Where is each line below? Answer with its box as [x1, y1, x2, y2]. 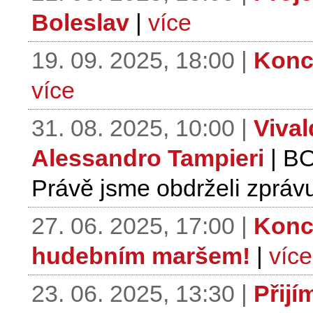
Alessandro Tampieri [31, 145, 264, 171]
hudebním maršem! [31, 242, 250, 269]
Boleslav [31, 9, 129, 36]
